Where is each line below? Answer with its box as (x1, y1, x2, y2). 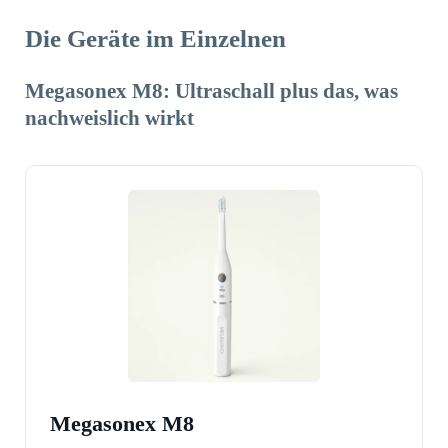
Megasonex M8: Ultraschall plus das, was (25, 78, 398, 102)
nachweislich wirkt (25, 105, 194, 129)
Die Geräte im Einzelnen (25, 25, 286, 53)
